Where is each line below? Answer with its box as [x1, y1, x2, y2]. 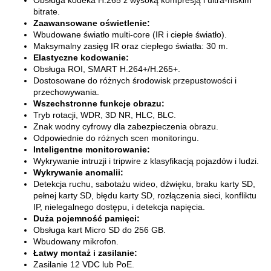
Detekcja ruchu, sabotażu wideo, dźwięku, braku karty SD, [33, 179, 255, 189]
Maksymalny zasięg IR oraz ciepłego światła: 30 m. [33, 41, 228, 51]
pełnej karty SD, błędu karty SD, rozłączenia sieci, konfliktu [33, 191, 256, 201]
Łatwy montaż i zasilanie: [33, 248, 137, 258]
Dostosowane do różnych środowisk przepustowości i [33, 76, 237, 86]
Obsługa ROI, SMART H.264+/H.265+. [33, 64, 180, 74]
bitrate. [33, 7, 60, 17]
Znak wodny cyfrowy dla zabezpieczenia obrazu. [33, 122, 218, 132]
